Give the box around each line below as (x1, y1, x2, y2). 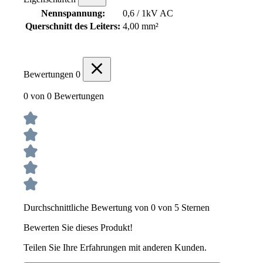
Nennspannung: (41, 8, 105, 19)
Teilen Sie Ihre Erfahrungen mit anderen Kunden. (23, 242, 207, 253)
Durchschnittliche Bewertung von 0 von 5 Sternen (23, 203, 210, 213)
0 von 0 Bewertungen (23, 91, 104, 102)
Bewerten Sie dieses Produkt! (23, 222, 133, 233)
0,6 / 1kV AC (123, 8, 173, 19)
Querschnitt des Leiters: (25, 21, 120, 32)
